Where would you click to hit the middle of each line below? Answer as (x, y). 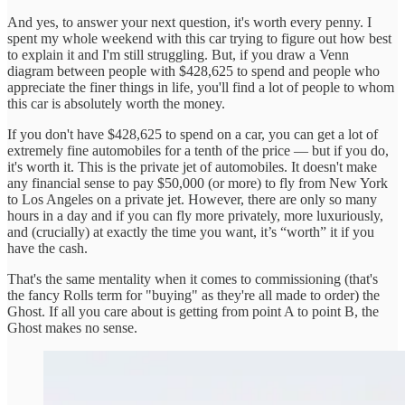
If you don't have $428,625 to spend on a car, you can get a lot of (193, 134)
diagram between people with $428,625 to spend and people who (193, 71)
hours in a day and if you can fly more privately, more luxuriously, (195, 215)
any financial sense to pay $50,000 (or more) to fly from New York (198, 183)
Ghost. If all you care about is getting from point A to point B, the (193, 311)
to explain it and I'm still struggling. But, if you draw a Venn (178, 54)
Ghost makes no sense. (72, 327)
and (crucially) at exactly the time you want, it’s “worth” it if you (191, 231)
